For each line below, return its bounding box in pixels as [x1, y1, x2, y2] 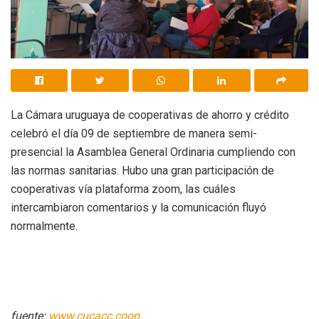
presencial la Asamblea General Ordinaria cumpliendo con [11, 145, 296, 159]
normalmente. [11, 219, 78, 233]
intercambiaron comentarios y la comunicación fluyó [11, 200, 266, 214]
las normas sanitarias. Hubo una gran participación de [11, 163, 274, 177]
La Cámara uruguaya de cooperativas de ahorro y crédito [11, 108, 289, 122]
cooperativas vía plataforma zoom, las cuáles [11, 182, 236, 196]
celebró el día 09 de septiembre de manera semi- [11, 126, 257, 140]
